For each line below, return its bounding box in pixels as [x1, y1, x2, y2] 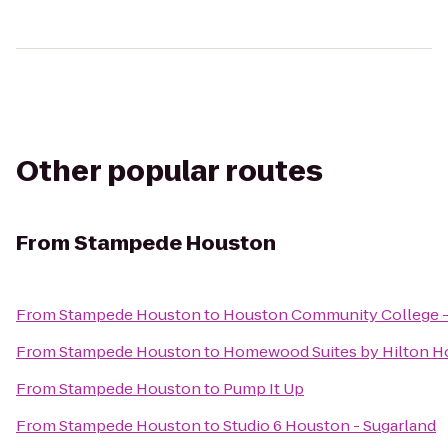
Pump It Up [223, 378, 304, 399]
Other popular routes [16, 152, 323, 191]
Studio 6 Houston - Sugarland [223, 415, 436, 436]
